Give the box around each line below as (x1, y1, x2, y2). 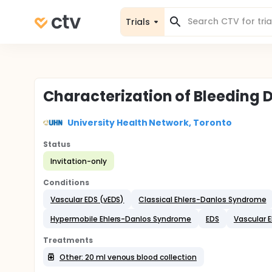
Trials (126, 15, 150, 28)
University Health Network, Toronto (67, 116, 232, 129)
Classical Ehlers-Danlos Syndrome (138, 194, 267, 205)
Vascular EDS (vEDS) (50, 194, 124, 205)
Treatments (43, 235, 93, 245)
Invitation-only (50, 155, 107, 166)
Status (43, 139, 70, 149)
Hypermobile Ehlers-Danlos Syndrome (50, 213, 191, 224)
